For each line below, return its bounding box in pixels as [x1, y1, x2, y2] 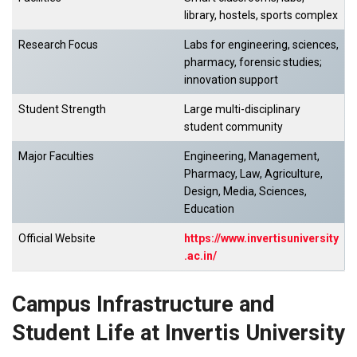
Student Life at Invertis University [12, 320, 345, 346]
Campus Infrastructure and [12, 291, 275, 317]
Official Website [18, 231, 98, 245]
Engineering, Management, [184, 149, 320, 163]
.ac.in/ [184, 249, 217, 262]
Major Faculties [18, 149, 94, 163]
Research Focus [18, 37, 98, 51]
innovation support [184, 73, 278, 86]
